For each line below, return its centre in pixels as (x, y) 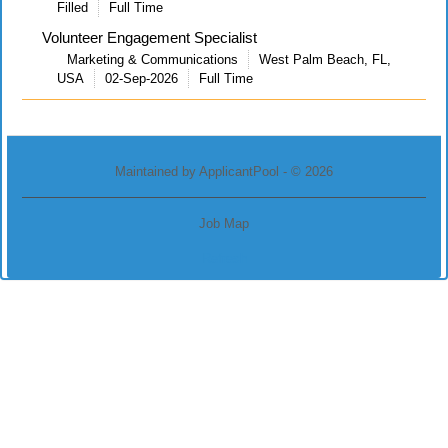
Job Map (224, 223)
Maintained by (157, 171)
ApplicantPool (239, 171)
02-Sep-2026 (141, 78)
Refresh (224, 258)
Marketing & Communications (152, 59)
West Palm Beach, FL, (325, 59)
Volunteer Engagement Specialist (149, 37)
